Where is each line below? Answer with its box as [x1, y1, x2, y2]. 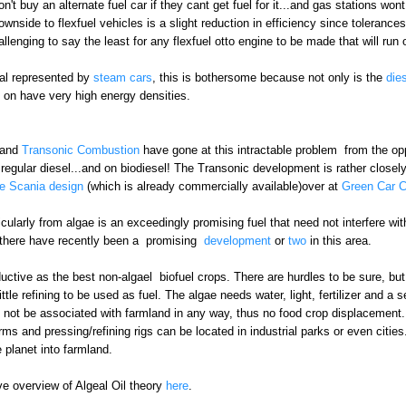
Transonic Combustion [21, 143, 140, 158]
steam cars [89, 71, 152, 85]
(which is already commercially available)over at [82, 179, 342, 194]
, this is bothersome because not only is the [151, 71, 386, 85]
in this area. [309, 234, 372, 248]
